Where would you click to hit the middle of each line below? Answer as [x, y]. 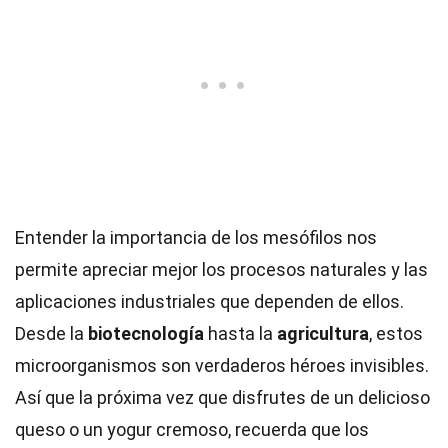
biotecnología [146, 333]
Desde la [51, 333]
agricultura [323, 333]
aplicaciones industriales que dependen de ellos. [209, 301]
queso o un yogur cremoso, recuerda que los [192, 429]
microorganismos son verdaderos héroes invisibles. [222, 365]
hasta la [240, 333]
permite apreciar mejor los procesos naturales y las [221, 269]
